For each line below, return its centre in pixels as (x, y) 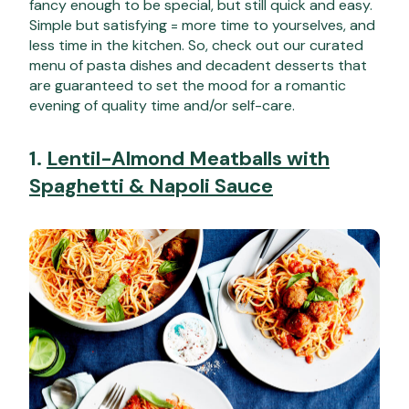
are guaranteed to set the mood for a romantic (188, 85)
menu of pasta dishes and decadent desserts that (198, 65)
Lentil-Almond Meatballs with (188, 158)
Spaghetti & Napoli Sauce (151, 185)
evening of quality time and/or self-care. (162, 105)
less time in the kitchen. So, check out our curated (196, 45)
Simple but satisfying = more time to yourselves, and (202, 25)
